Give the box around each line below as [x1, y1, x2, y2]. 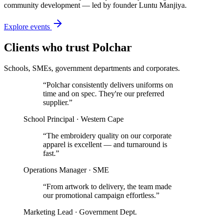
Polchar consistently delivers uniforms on [46, 81, 173, 89]
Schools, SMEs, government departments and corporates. [4, 64, 180, 73]
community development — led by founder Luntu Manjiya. [4, 1, 187, 10]
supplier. [43, 98, 69, 107]
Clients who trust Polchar [4, 41, 132, 54]
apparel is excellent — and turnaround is [43, 140, 167, 149]
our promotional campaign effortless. [43, 191, 156, 200]
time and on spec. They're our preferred [43, 89, 164, 98]
